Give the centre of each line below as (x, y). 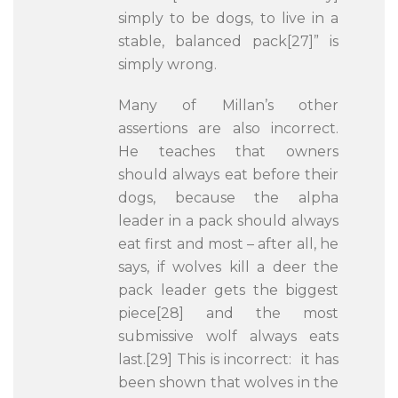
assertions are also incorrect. (228, 128)
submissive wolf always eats (228, 336)
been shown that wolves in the (228, 382)
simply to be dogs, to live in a (228, 18)
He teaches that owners (228, 151)
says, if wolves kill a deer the (228, 267)
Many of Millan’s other (228, 105)
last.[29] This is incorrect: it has (228, 359)
